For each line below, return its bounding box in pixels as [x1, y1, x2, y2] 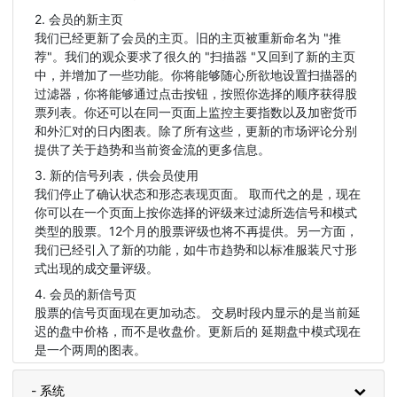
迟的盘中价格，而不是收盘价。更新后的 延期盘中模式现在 [35, 323, 361, 339]
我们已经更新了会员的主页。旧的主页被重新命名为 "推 [35, 30, 341, 45]
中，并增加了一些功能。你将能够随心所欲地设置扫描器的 [35, 67, 357, 82]
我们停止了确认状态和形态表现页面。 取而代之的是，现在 [35, 186, 361, 201]
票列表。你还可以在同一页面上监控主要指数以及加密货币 [35, 105, 357, 120]
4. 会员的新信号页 [35, 286, 136, 301]
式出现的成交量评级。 [35, 261, 159, 276]
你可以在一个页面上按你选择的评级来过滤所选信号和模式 [35, 205, 357, 220]
